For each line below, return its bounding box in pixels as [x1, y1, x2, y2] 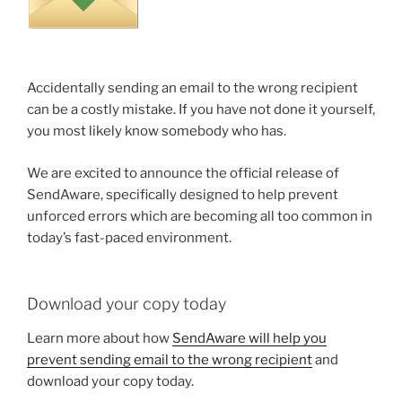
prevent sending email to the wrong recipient [27, 351, 312, 368]
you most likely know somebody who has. [27, 123, 286, 139]
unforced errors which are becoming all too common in [27, 207, 372, 224]
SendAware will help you [172, 329, 327, 346]
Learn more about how [27, 329, 172, 346]
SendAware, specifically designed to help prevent [27, 186, 338, 203]
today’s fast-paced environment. [27, 229, 232, 246]
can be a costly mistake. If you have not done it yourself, [27, 101, 375, 118]
